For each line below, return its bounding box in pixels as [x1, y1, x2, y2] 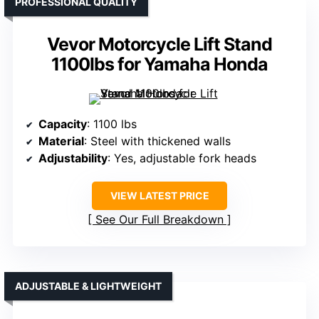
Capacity [38, 116, 87, 131]
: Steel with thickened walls [84, 133, 231, 148]
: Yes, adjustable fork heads [108, 150, 256, 165]
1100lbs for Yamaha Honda [51, 53, 268, 75]
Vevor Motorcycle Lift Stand [47, 33, 272, 55]
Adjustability [38, 150, 108, 165]
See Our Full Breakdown [95, 211, 224, 226]
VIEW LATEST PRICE [110, 189, 209, 202]
